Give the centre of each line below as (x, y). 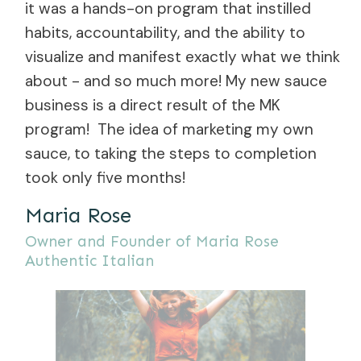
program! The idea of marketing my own (169, 129)
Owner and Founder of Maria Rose (152, 241)
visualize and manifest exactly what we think (183, 56)
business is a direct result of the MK (153, 105)
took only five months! (105, 177)
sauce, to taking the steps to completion (171, 153)
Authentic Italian (89, 260)
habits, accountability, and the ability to (165, 32)
